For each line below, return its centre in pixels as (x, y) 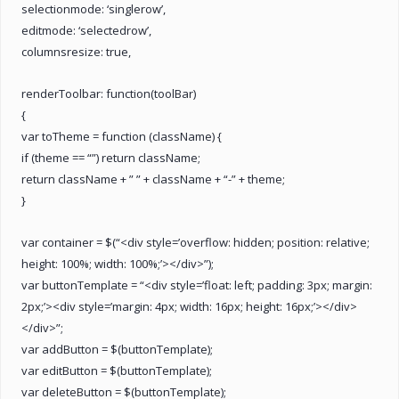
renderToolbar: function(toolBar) (109, 93)
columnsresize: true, (76, 51)
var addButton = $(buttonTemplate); (117, 349)
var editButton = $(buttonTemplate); (117, 370)
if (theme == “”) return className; (111, 157)
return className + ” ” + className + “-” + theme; (153, 179)
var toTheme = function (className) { (122, 136)
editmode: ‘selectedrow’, (86, 30)
